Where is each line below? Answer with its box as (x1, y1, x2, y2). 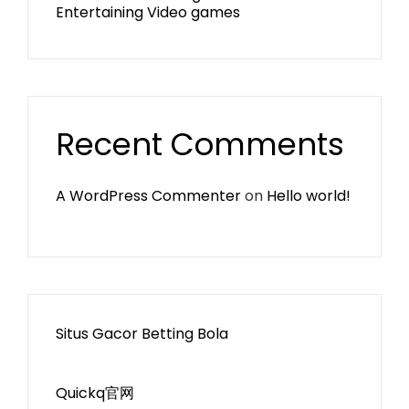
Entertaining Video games (56, 2, 240, 23)
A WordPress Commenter (56, 185, 241, 206)
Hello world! (267, 185, 351, 206)
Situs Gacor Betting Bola (56, 323, 228, 344)
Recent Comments (56, 122, 344, 166)
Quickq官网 (56, 383, 134, 404)
